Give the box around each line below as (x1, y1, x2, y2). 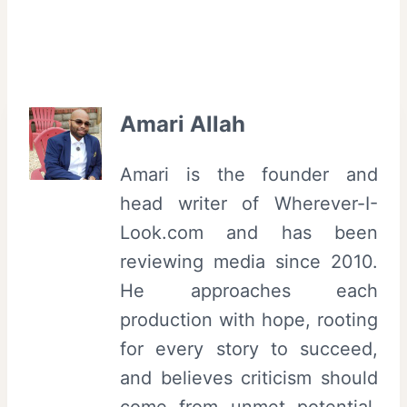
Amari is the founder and (120, 164, 378, 186)
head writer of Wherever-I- (120, 193, 378, 215)
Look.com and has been (120, 222, 378, 244)
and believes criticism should (120, 367, 378, 390)
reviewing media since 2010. (120, 251, 378, 273)
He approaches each (120, 280, 378, 303)
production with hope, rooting (120, 309, 378, 332)
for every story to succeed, (120, 338, 378, 361)
